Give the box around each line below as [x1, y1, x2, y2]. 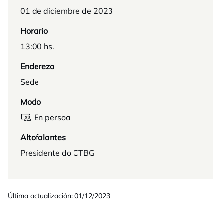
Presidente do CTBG [20, 148, 95, 158]
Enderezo [20, 61, 54, 71]
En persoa [34, 112, 71, 122]
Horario [20, 26, 48, 36]
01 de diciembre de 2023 [20, 6, 113, 16]
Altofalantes [20, 132, 66, 142]
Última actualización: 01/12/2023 [8, 191, 110, 200]
